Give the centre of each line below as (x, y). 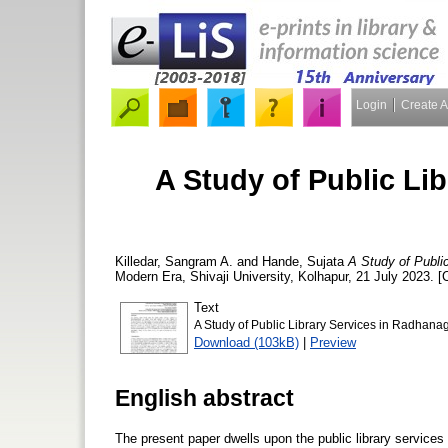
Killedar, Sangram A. (174, 261)
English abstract (204, 397)
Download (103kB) (246, 342)
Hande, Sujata (303, 261)
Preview (333, 342)
